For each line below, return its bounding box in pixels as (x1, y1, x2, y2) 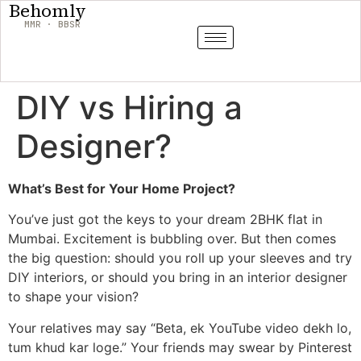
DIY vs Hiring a (16, 88, 243, 127)
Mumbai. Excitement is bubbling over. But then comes (8, 230, 336, 247)
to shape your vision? (8, 288, 139, 305)
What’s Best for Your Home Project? (8, 180, 235, 197)
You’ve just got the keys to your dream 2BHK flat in (8, 211, 322, 228)
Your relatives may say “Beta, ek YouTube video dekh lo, (8, 319, 351, 336)
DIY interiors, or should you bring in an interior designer (8, 269, 347, 286)
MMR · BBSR (23, 19, 81, 30)
